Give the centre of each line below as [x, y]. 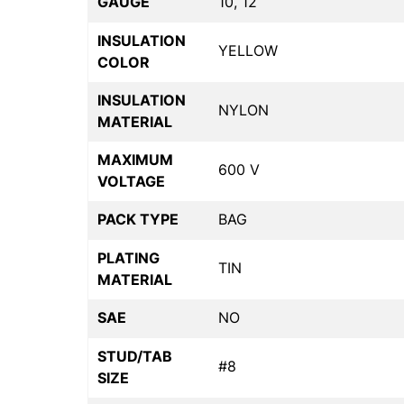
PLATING [129, 257]
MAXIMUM [135, 159]
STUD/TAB [135, 356]
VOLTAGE [131, 181]
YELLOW [248, 50]
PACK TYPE [138, 219]
